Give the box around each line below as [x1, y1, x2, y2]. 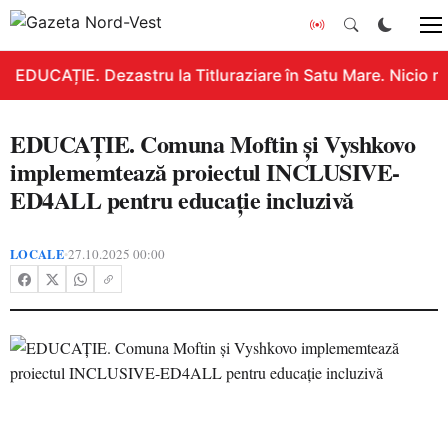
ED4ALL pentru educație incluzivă [10, 182, 354, 217]
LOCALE [10, 245, 64, 263]
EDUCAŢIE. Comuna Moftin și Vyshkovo [10, 126, 416, 161]
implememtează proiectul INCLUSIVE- [10, 154, 400, 189]
